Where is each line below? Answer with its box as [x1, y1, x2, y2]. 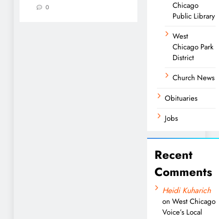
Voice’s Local [162, 206, 202, 218]
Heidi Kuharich [162, 184, 211, 196]
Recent [154, 146, 193, 163]
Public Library [173, 10, 215, 22]
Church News [173, 72, 215, 83]
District [173, 52, 194, 63]
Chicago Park [173, 41, 214, 52]
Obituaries [165, 92, 197, 104]
